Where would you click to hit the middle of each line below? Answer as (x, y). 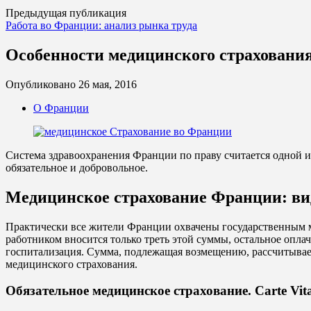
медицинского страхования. (72, 264)
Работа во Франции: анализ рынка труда (101, 25)
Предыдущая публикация (66, 12)
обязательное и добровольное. (77, 167)
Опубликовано (42, 84)
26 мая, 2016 (108, 84)
